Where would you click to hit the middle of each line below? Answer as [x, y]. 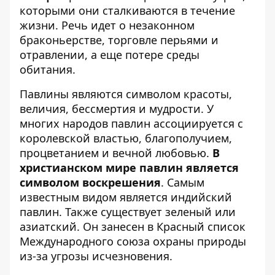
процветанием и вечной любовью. [116, 153]
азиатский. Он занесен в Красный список [133, 227]
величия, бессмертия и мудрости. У [117, 109]
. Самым [183, 183]
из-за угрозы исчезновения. [96, 256]
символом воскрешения [90, 183]
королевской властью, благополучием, [126, 138]
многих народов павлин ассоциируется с [131, 124]
